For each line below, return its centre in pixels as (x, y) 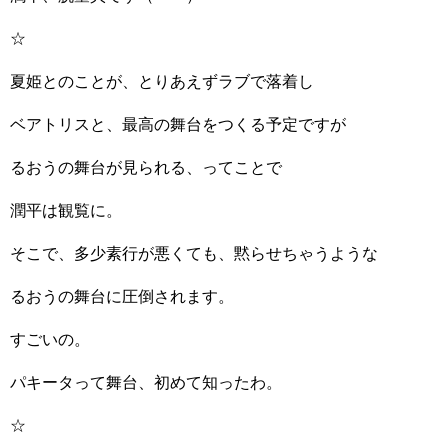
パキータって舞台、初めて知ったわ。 (146, 382)
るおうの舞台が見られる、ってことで (146, 167)
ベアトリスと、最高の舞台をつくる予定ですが (178, 124)
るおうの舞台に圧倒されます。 (122, 296)
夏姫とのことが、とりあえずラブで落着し (162, 81)
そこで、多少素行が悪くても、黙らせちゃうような (194, 253)
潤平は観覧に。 (66, 210)
